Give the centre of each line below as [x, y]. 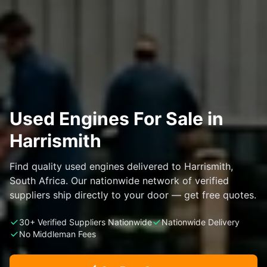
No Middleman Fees [58, 234]
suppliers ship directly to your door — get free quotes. [133, 195]
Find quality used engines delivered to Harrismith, [121, 166]
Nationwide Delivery [201, 222]
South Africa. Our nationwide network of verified [119, 181]
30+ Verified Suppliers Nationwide [86, 222]
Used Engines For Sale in [117, 119]
